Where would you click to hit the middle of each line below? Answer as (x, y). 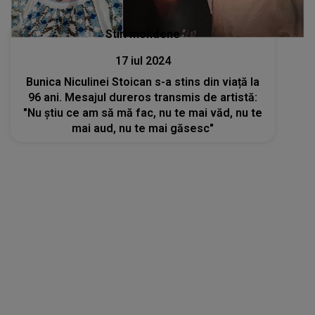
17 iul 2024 (143, 60)
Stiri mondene (143, 34)
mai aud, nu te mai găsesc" (143, 128)
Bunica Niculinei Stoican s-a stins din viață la (143, 82)
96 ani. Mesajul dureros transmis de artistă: (143, 97)
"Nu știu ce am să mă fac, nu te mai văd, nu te (143, 112)
